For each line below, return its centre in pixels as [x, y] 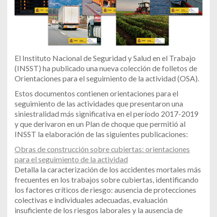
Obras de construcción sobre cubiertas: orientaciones [102, 149]
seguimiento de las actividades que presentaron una [99, 104]
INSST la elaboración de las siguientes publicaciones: [101, 134]
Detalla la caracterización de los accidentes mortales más [108, 170]
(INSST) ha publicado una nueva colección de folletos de [106, 68]
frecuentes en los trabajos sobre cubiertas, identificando [107, 180]
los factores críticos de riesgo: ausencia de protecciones [105, 190]
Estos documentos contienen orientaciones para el [96, 93]
